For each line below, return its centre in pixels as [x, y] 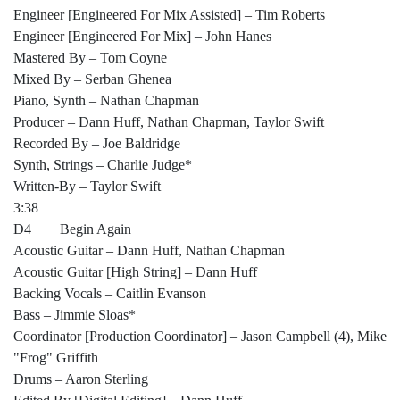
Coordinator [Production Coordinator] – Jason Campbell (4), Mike [200, 337]
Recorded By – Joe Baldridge [97, 144]
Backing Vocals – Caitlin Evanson [110, 294]
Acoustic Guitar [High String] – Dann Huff [135, 272]
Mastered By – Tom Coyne [90, 58]
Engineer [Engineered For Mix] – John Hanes [142, 37]
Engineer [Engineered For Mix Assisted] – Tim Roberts [169, 15]
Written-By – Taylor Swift [87, 187]
